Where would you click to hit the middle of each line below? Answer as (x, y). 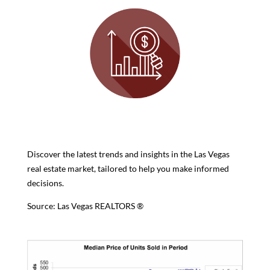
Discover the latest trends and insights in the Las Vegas (128, 154)
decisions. (45, 183)
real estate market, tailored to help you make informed (128, 168)
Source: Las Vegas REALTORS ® (85, 206)
